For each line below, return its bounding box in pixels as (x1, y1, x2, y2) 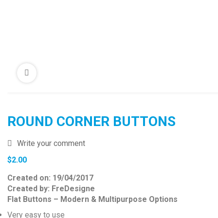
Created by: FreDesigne (7, 184, 95, 193)
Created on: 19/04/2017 (7, 173, 93, 182)
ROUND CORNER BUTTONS (7, 113, 176, 129)
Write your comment (17, 139, 85, 148)
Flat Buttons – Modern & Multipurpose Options (7, 195, 178, 204)
